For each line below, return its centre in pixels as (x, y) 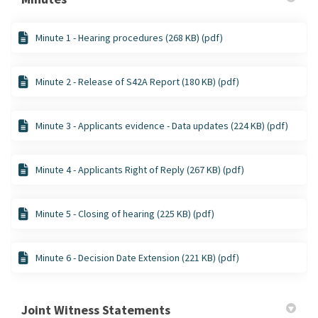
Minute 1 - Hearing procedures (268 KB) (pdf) (129, 37)
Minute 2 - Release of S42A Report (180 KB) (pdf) (137, 81)
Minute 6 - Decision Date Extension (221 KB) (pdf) (137, 257)
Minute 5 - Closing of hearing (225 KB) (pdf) (125, 213)
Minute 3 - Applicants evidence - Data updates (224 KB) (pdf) (162, 125)
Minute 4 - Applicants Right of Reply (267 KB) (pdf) (140, 169)
